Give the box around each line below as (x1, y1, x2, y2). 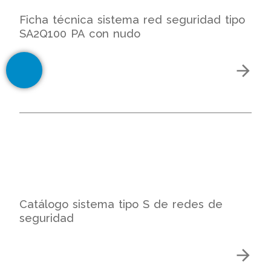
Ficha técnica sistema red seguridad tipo (19, 13, 245, 27)
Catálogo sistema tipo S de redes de (19, 198, 223, 211)
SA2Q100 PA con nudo (19, 27, 140, 41)
